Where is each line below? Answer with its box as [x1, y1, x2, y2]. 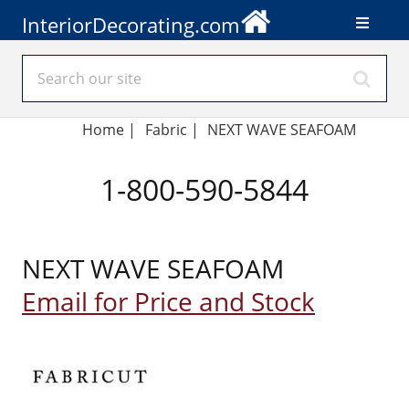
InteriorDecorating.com [22, 10, 239, 39]
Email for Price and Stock [22, 284, 315, 319]
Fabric [144, 120, 187, 140]
